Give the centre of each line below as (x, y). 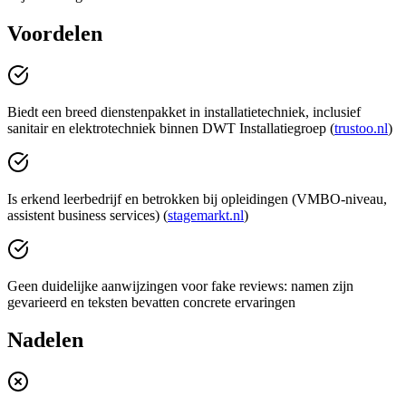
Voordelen (55, 33)
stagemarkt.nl (206, 215)
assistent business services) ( (87, 215)
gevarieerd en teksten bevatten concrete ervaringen (151, 302)
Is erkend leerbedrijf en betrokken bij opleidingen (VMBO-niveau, (197, 198)
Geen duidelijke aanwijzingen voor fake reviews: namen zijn (180, 285)
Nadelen (45, 340)
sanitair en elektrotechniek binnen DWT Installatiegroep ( (171, 128)
